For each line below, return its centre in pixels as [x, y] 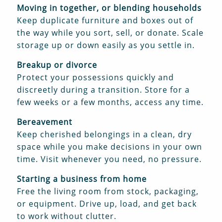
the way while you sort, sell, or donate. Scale [110, 33]
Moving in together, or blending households [109, 8]
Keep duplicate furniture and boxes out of [105, 21]
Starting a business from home [82, 179]
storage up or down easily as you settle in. [106, 45]
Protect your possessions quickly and [95, 78]
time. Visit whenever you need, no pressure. [109, 159]
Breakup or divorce [57, 65]
